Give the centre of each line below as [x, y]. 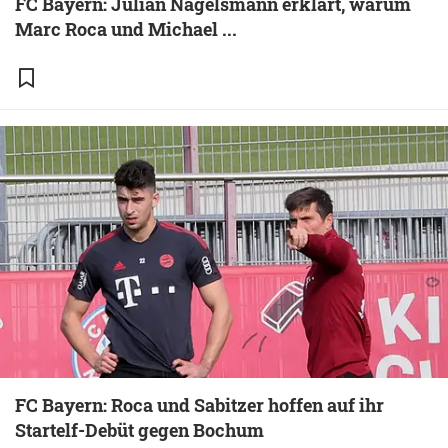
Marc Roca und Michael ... [126, 29]
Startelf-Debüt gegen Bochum [139, 430]
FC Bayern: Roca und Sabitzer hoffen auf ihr [199, 405]
